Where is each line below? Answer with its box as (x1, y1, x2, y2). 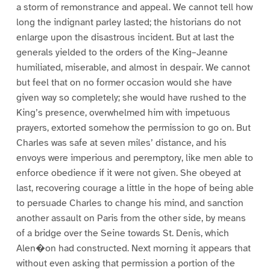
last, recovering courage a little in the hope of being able (16, 182, 254, 195)
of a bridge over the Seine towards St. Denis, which (16, 227, 229, 240)
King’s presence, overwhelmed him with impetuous (16, 107, 230, 119)
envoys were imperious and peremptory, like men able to (16, 152, 253, 165)
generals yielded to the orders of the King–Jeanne (16, 46, 228, 59)
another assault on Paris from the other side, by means (16, 212, 246, 225)
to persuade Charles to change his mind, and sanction (16, 197, 243, 210)
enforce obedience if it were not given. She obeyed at (16, 167, 241, 180)
